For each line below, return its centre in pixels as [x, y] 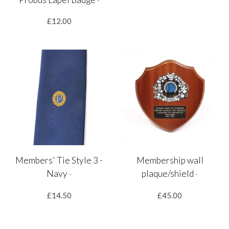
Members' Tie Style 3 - [59, 161]
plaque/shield [169, 174]
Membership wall [170, 161]
